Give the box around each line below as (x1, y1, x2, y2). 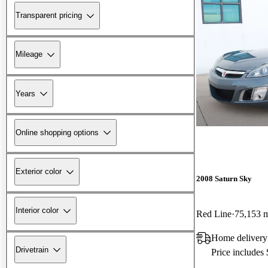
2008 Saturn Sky (196, 173, 252, 183)
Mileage (16, 50, 42, 59)
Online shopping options (16, 127, 99, 137)
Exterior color (16, 167, 62, 176)
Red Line (196, 208, 232, 219)
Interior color (16, 206, 59, 215)
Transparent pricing (16, 11, 82, 20)
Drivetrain (16, 245, 48, 254)
